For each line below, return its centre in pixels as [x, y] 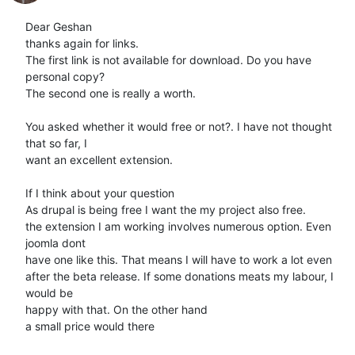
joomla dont [55, 242]
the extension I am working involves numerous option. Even [178, 226]
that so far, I [56, 143]
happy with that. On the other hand [116, 309]
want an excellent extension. [99, 159]
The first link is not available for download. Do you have [168, 59]
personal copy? [65, 76]
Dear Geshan [59, 26]
